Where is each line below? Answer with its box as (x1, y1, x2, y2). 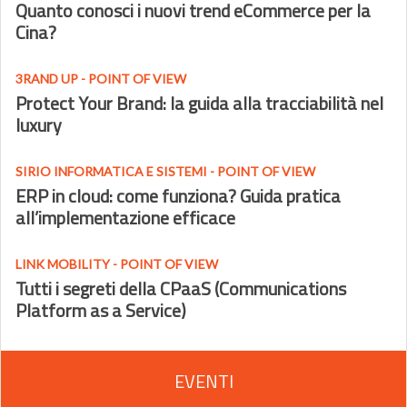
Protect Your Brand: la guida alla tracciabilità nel (15, 89, 383, 117)
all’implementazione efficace (15, 203, 235, 232)
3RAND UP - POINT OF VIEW (15, 71, 186, 86)
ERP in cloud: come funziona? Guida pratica (15, 182, 341, 210)
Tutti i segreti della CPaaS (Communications (15, 274, 346, 303)
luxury (15, 111, 62, 139)
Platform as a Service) (15, 296, 186, 324)
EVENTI (174, 367, 233, 395)
